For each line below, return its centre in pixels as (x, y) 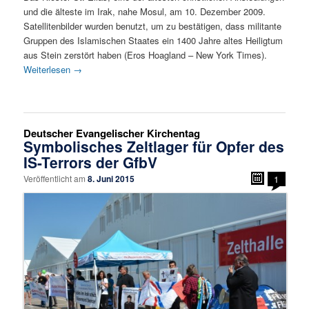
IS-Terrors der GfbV (91, 162)
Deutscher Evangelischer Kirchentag (112, 133)
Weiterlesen (49, 70)
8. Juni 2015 (111, 178)
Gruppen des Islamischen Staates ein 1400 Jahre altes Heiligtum (153, 41)
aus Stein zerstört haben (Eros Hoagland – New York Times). (146, 55)
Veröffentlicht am (56, 178)
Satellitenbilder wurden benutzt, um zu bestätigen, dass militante (153, 26)
